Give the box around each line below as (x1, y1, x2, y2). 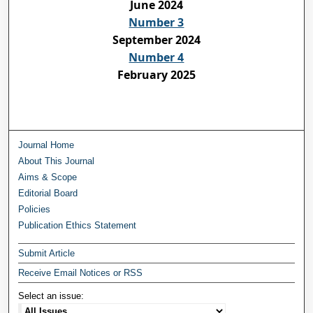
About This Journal (18, 155, 95, 166)
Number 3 (129, 14, 184, 30)
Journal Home (18, 139, 75, 150)
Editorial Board (18, 187, 78, 198)
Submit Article (18, 247, 75, 259)
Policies (18, 203, 51, 214)
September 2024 (112, 31, 201, 48)
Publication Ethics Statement (18, 219, 137, 231)
